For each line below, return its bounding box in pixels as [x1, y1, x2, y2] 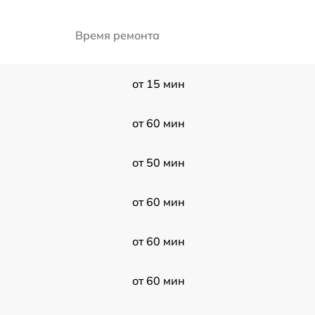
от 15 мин [131, 77, 185, 91]
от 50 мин [131, 155, 185, 169]
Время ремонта [75, 28, 160, 42]
